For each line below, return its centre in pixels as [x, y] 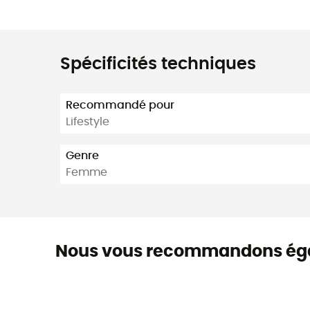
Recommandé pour [120, 105]
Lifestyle [88, 121]
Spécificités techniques [158, 64]
